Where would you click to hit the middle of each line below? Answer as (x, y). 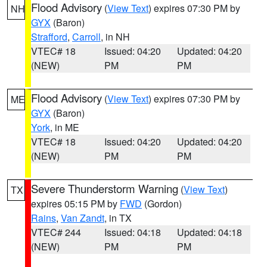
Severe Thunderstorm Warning (105, 188)
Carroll (86, 37)
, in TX (118, 218)
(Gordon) (162, 204)
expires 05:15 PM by (75, 204)
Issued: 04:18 (132, 232)
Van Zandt (83, 218)
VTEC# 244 (56, 232)
